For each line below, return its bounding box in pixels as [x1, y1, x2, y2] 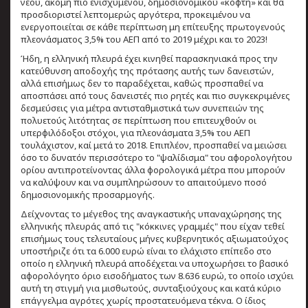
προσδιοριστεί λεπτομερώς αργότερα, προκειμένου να [21, 8, 250, 21]
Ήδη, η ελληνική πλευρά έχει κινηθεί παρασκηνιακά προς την [21, 52, 278, 65]
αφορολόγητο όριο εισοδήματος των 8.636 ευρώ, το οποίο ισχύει [21, 269, 294, 282]
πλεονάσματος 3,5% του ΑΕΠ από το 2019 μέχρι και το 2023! [21, 32, 267, 45]
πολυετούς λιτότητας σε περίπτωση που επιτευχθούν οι [21, 113, 256, 126]
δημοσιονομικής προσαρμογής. [21, 188, 155, 201]
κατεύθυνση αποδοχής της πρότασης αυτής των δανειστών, [21, 64, 274, 77]
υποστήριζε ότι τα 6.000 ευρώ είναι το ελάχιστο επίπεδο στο [21, 244, 272, 257]
